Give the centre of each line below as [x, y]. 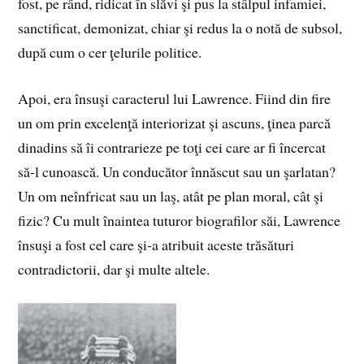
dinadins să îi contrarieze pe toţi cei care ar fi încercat [172, 147]
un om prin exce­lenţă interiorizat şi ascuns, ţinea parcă [175, 123]
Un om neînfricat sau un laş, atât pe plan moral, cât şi [171, 196]
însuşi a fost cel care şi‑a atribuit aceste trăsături [156, 245]
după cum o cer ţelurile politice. [110, 52]
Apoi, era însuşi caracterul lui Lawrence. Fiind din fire [175, 99]
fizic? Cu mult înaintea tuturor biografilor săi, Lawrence [180, 221]
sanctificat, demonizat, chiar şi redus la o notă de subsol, [180, 28]
